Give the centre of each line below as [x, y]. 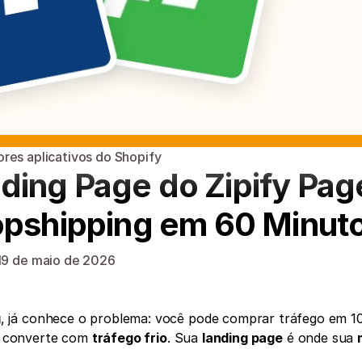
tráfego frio [129, 338]
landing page [242, 338]
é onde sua [320, 338]
